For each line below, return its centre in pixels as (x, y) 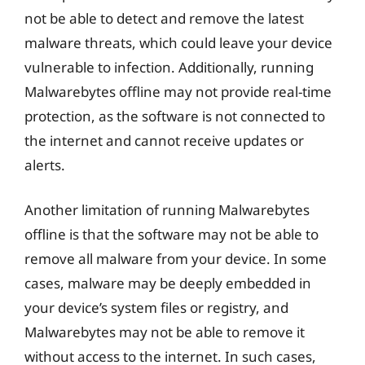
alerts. (45, 165)
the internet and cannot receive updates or (164, 140)
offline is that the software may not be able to (172, 234)
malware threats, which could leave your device (178, 42)
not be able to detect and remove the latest (164, 18)
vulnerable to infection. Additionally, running (169, 67)
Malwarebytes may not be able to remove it (165, 332)
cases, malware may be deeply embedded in (168, 283)
